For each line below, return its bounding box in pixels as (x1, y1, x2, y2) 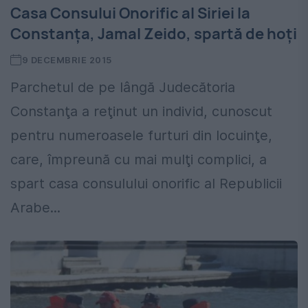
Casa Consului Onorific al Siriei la (10, 3, 250, 24)
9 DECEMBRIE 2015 (21, 54, 112, 66)
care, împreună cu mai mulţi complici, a (10, 151, 267, 168)
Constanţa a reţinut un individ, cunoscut (10, 103, 272, 120)
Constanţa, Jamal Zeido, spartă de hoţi (10, 23, 297, 45)
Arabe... (10, 199, 60, 217)
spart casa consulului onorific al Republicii (10, 175, 282, 192)
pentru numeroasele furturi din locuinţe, (10, 127, 272, 144)
